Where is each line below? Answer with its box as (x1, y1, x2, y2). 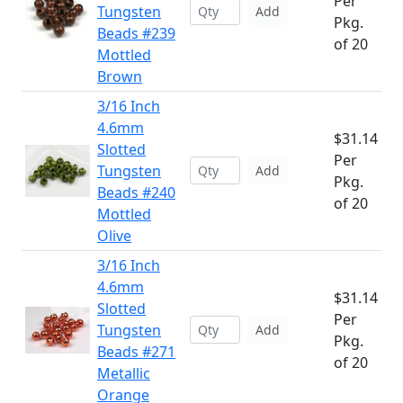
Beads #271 (97, 342, 175, 362)
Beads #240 (97, 183, 175, 202)
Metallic (97, 363, 150, 383)
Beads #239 (97, 23, 175, 43)
